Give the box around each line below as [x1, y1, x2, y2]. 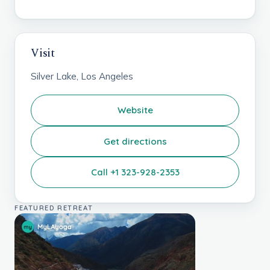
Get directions [103, 135, 167, 147]
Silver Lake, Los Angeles [31, 70, 133, 82]
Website [117, 104, 153, 116]
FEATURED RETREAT [14, 204, 93, 213]
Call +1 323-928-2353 [90, 166, 180, 178]
